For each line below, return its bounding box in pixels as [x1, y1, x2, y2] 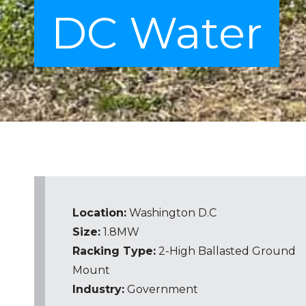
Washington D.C [126, 206, 217, 220]
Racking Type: [72, 245, 156, 258]
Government [127, 283, 198, 296]
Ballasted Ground [198, 245, 296, 258]
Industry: [72, 283, 124, 296]
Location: [72, 206, 126, 220]
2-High [156, 245, 198, 258]
